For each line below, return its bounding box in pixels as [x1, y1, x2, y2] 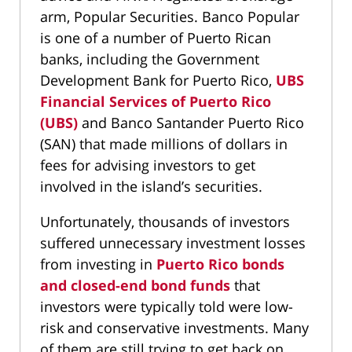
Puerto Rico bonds [152, 255, 284, 273]
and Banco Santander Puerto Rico [82, 113, 304, 132]
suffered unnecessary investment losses [40, 233, 306, 252]
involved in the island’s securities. [40, 177, 262, 196]
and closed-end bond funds [40, 276, 230, 295]
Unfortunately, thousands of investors [40, 212, 290, 231]
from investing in [40, 255, 152, 273]
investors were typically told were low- [40, 297, 293, 316]
